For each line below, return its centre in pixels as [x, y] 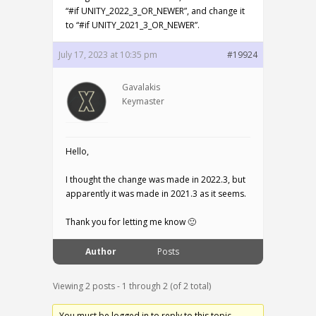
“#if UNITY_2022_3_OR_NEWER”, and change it [155, 11]
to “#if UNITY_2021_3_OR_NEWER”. [133, 25]
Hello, [77, 151]
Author [101, 251]
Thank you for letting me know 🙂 [131, 222]
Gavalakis [141, 87]
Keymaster [143, 101]
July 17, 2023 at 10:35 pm [108, 55]
